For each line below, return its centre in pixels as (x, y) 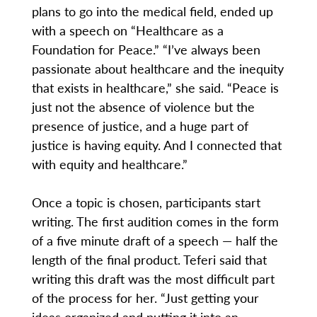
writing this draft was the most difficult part (153, 279)
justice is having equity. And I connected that (156, 145)
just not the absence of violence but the (143, 107)
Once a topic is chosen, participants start (146, 202)
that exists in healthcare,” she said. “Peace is (155, 88)
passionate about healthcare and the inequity (157, 69)
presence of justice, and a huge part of (140, 126)
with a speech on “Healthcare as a (127, 30)
